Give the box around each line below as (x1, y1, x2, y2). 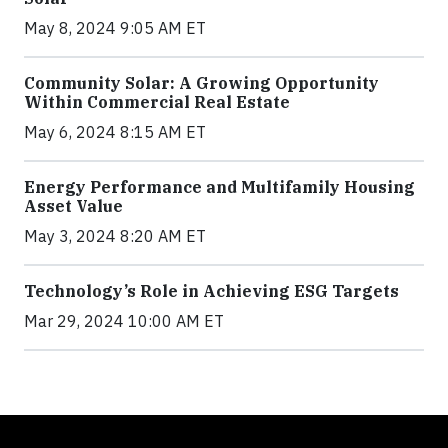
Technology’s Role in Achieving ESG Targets (24, 281, 399, 301)
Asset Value (24, 196, 123, 216)
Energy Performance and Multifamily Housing (24, 177, 415, 197)
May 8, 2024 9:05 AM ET (24, 18, 206, 38)
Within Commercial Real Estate (24, 92, 290, 112)
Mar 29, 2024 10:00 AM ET (24, 311, 224, 331)
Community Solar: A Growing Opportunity (24, 73, 379, 93)
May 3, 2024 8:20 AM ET (24, 226, 206, 246)
